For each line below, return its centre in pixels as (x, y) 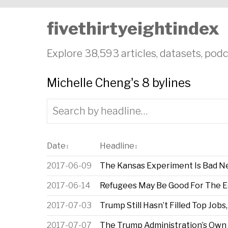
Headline (117, 146)
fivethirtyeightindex (133, 28)
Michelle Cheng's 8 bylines (119, 83)
